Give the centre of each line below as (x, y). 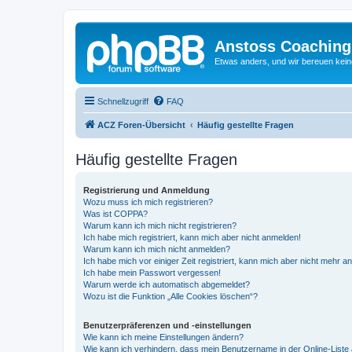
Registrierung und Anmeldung (147, 190)
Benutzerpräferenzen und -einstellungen (167, 325)
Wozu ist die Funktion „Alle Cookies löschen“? (170, 296)
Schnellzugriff (123, 101)
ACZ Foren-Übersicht (141, 125)
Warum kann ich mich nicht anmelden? (157, 249)
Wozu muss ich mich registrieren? (148, 202)
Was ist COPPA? (115, 213)
